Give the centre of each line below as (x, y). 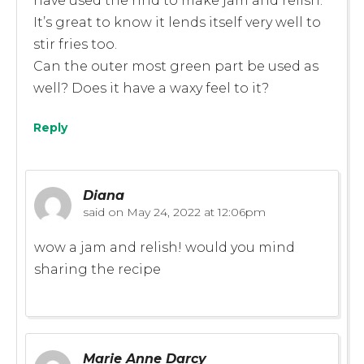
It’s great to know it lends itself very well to (177, 22)
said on (103, 212)
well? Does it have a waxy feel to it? (151, 88)
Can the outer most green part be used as (176, 66)
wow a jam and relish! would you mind (165, 247)
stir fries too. (75, 44)
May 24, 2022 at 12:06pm (195, 212)
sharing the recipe (97, 269)
